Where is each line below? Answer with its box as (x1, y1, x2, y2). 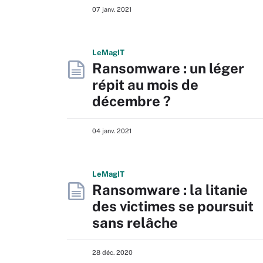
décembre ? (92, 93, 171, 109)
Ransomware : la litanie (92, 181, 248, 198)
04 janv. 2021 (92, 127, 131, 134)
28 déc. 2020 (92, 249, 133, 256)
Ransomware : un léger (92, 60, 244, 76)
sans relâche (92, 214, 178, 231)
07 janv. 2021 (92, 6, 131, 13)
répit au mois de (92, 76, 198, 93)
